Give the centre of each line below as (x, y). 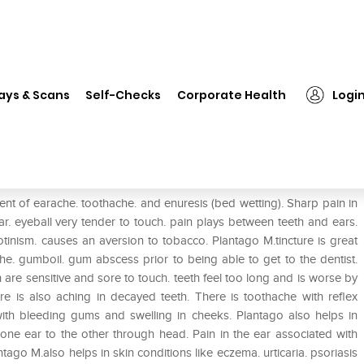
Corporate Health (232, 95)
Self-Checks (123, 95)
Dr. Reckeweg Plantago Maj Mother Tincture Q (154, 80)
